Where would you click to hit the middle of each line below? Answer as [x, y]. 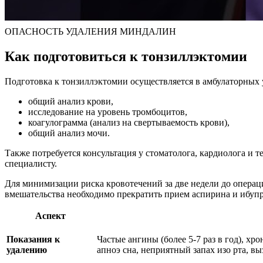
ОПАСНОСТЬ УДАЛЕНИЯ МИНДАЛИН [90, 31]
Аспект [50, 215]
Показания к [33, 239]
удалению [27, 249]
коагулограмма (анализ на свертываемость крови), [129, 122]
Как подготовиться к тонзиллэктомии [126, 56]
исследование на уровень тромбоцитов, [108, 112]
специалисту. [31, 163]
